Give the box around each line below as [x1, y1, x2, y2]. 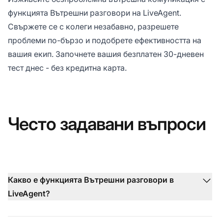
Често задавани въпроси [8, 112, 206, 135]
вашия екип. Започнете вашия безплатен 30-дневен [8, 49, 204, 59]
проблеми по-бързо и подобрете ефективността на [8, 35, 201, 45]
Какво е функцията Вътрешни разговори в [8, 174, 174, 185]
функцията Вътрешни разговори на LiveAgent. [8, 7, 181, 18]
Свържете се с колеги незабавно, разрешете [8, 21, 179, 31]
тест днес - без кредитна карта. [8, 62, 127, 73]
